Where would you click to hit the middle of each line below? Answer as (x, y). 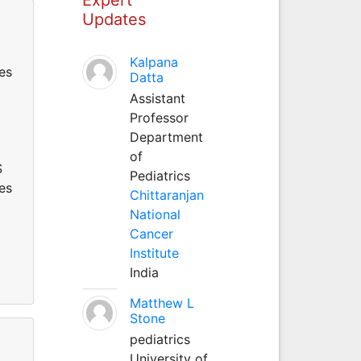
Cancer (151, 233)
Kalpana (154, 62)
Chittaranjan (166, 195)
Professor (159, 117)
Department (166, 137)
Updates (114, 19)
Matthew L (162, 303)
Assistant (157, 98)
